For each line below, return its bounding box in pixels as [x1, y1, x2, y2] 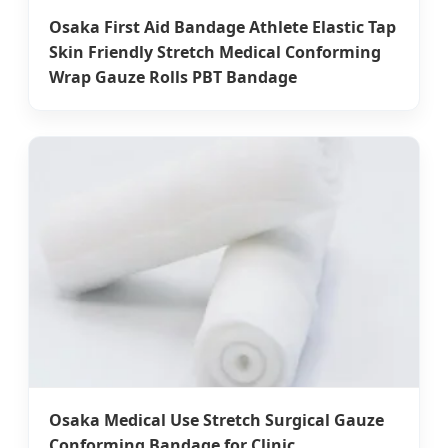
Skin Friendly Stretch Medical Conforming [49, 41, 381, 64]
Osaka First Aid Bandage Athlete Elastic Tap [49, 16, 396, 39]
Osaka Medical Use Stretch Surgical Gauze [49, 409, 384, 432]
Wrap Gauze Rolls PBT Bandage [49, 66, 297, 89]
